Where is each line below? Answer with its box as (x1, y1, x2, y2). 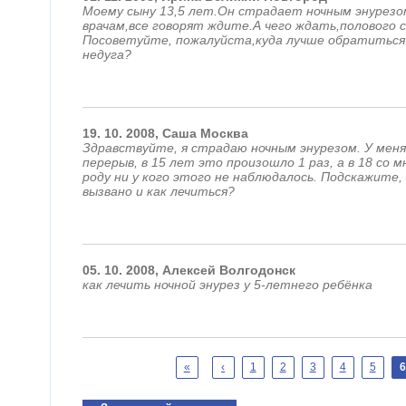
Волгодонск (218, 263, 295, 277)
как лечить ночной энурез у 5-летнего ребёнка (82, 277, 372, 292)
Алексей (161, 263, 216, 277)
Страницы (82, 357, 158, 372)
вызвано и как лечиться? (82, 184, 235, 198)
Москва (199, 126, 248, 140)
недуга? (82, 47, 131, 62)
